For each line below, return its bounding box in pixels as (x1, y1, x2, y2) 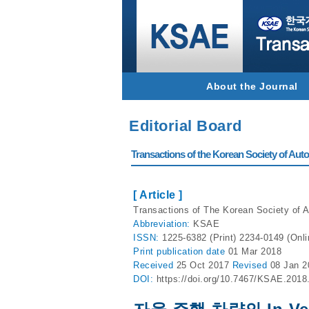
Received (133, 260, 177, 270)
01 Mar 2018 (228, 246, 281, 257)
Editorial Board (129, 117, 242, 134)
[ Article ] (133, 189, 183, 201)
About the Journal (206, 81, 298, 92)
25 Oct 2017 (176, 260, 232, 270)
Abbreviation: (133, 219, 193, 229)
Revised (232, 260, 270, 270)
